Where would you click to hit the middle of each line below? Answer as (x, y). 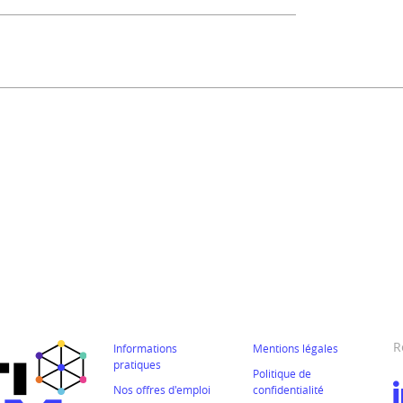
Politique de (282, 373)
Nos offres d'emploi (161, 390)
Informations (145, 348)
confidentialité (289, 390)
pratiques (137, 364)
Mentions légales (296, 348)
